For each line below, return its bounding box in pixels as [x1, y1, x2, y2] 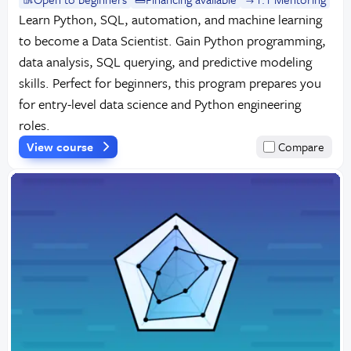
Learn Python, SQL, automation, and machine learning [18, 9, 322, 29]
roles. [18, 114, 50, 135]
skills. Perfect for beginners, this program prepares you [18, 72, 321, 92]
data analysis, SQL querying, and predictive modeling [18, 51, 312, 71]
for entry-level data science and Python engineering [18, 93, 301, 114]
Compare [278, 137, 325, 155]
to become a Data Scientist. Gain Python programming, [18, 30, 326, 50]
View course [26, 137, 96, 155]
